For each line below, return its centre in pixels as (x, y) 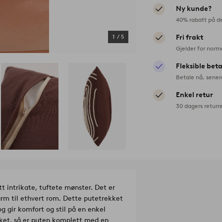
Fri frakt (190, 38)
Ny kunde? (194, 9)
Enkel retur (195, 95)
